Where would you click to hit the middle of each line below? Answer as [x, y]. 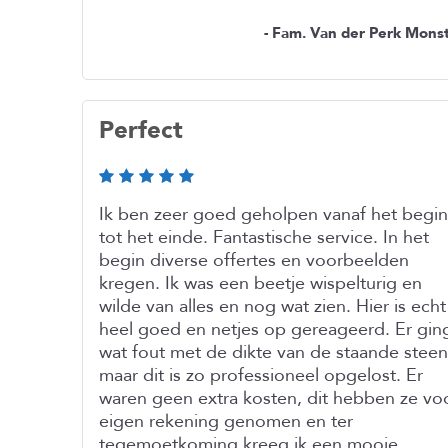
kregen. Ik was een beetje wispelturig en [260, 283]
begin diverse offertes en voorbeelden [254, 260]
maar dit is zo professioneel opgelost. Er [261, 375]
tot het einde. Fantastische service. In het [264, 237]
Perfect [141, 130]
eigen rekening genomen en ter [226, 421]
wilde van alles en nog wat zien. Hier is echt [272, 306]
